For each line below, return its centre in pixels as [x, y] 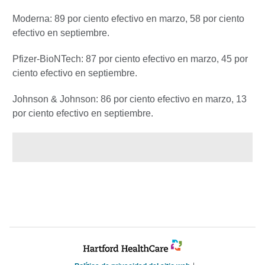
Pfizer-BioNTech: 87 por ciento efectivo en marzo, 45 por [130, 59]
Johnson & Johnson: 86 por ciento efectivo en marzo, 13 [130, 99]
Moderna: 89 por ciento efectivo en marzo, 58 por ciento [128, 18]
